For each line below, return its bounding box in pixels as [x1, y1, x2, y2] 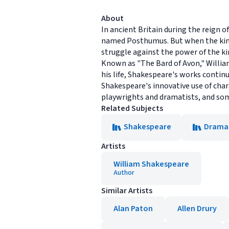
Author [113, 168, 134, 178]
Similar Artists [101, 185, 152, 196]
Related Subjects [101, 103, 163, 114]
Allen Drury [177, 203, 217, 214]
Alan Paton [113, 203, 153, 214]
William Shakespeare [113, 158, 189, 170]
